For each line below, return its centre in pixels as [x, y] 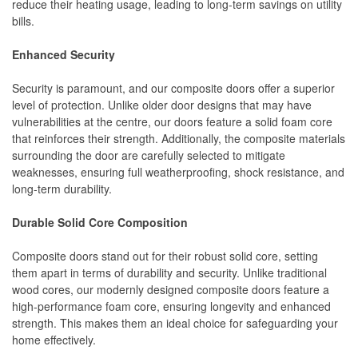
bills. [23, 20]
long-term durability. [62, 188]
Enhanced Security [64, 54]
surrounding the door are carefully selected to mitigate [149, 155]
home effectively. [54, 339]
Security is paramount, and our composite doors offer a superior [173, 88]
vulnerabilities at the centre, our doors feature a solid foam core [172, 121]
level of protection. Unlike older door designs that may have [162, 104]
